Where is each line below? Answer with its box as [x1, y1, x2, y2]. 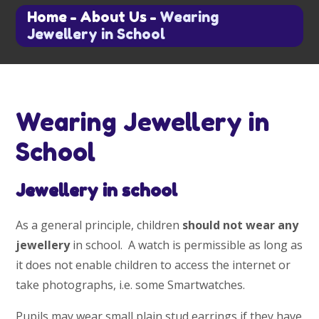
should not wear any [182, 216, 299, 233]
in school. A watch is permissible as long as [70, 236, 303, 253]
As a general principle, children [16, 216, 183, 233]
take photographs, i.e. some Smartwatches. [16, 276, 246, 293]
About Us [80, 9, 147, 26]
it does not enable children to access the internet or [16, 256, 291, 273]
